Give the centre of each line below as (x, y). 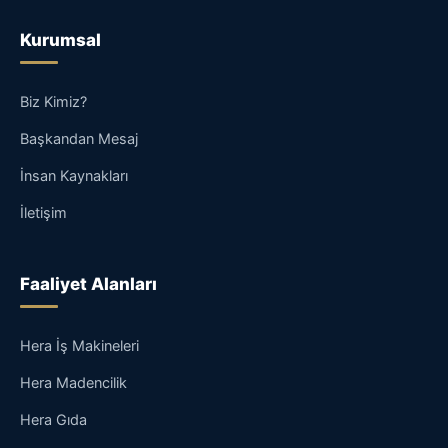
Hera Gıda (53, 420)
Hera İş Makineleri (79, 346)
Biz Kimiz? (53, 102)
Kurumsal (60, 40)
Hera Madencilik (73, 383)
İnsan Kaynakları (74, 176)
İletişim (43, 213)
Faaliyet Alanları (88, 284)
